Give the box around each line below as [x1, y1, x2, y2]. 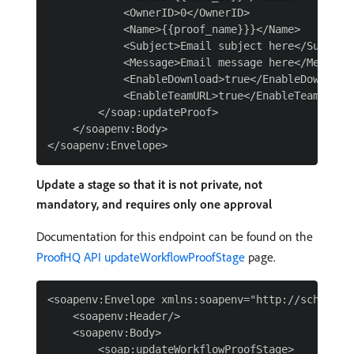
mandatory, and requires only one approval [36, 196, 272, 212]
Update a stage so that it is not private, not [36, 176, 262, 192]
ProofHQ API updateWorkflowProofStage [36, 249, 245, 265]
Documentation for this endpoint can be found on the [36, 228, 313, 244]
